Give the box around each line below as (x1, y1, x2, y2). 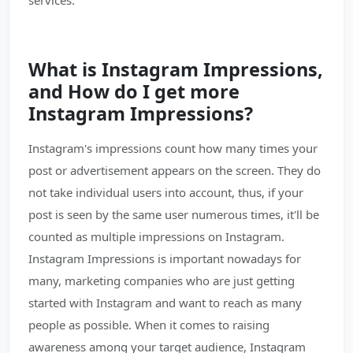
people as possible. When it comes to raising (28, 317, 269, 333)
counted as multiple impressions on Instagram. (28, 229, 284, 244)
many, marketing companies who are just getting (28, 273, 295, 288)
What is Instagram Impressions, (28, 57, 323, 82)
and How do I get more (28, 79, 240, 104)
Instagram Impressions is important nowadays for (28, 251, 301, 266)
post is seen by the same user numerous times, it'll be (28, 206, 319, 222)
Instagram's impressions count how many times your (28, 140, 318, 156)
